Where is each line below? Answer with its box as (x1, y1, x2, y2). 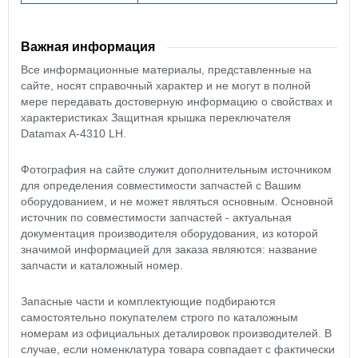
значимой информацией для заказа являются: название (21, 243, 317, 257)
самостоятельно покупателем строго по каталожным (21, 311, 298, 324)
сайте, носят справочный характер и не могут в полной (21, 79, 311, 93)
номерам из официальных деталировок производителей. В (21, 327, 332, 340)
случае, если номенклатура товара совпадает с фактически (21, 343, 335, 356)
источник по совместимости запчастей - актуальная (21, 211, 292, 225)
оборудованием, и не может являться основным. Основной (21, 195, 333, 209)
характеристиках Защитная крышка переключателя (21, 111, 291, 125)
